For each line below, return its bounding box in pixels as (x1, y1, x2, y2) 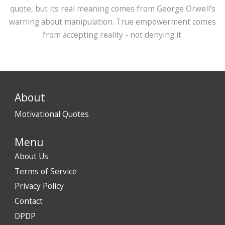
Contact (15, 196, 43, 207)
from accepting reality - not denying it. (42, 30, 183, 41)
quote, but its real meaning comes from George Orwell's (10, 4, 215, 15)
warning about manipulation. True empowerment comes (9, 17, 216, 28)
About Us (15, 151, 48, 162)
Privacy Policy (15, 181, 64, 192)
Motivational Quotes (15, 109, 89, 120)
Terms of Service (15, 166, 77, 177)
